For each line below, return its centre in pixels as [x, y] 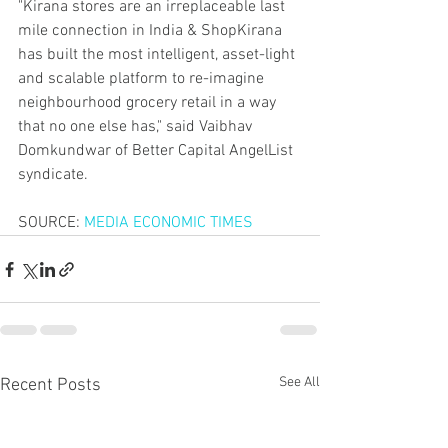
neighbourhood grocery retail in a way [149, 103]
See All [299, 382]
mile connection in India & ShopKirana [152, 31]
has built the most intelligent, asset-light [158, 55]
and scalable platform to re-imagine [143, 79]
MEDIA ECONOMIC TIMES [168, 223]
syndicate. [53, 175]
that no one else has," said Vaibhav [137, 127]
